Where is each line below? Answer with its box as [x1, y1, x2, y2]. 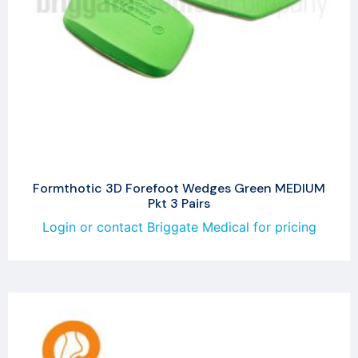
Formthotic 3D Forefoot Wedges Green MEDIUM [33, 179, 325, 197]
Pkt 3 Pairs [148, 194, 210, 212]
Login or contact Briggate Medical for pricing [42, 218, 316, 235]
